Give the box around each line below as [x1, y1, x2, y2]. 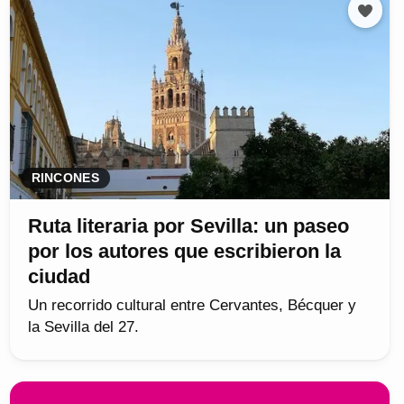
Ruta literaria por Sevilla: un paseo [27, 215, 349, 238]
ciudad [27, 265, 90, 289]
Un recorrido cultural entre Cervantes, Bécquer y [27, 297, 356, 315]
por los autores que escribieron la [27, 240, 341, 263]
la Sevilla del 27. [27, 318, 139, 336]
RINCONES [31, 171, 99, 186]
